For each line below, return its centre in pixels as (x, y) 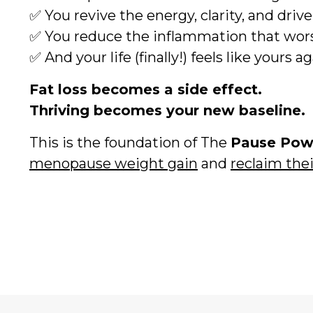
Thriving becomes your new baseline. (167, 110)
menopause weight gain (114, 163)
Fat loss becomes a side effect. (146, 89)
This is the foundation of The (130, 143)
